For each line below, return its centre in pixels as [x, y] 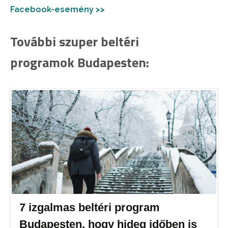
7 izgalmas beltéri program [90, 208]
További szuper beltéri [75, 41]
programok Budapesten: [80, 62]
